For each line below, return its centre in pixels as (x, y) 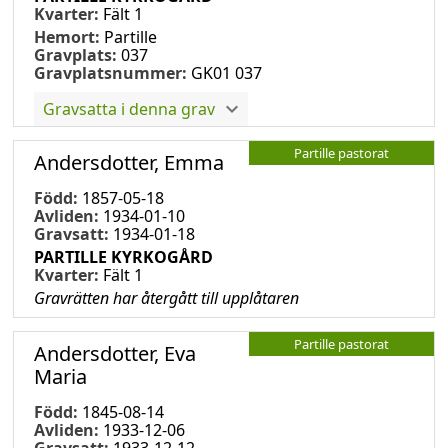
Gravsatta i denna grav (129, 108)
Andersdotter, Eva (115, 353)
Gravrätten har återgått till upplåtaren (166, 297)
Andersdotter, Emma (129, 162)
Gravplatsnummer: (110, 72)
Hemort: (69, 36)
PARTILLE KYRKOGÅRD (123, 256)
